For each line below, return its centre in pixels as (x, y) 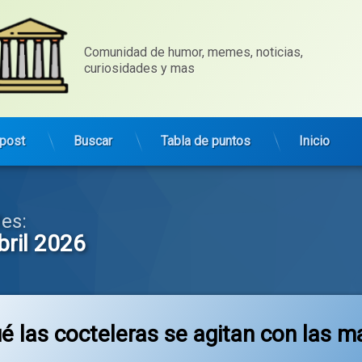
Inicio (314, 141)
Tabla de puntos (206, 141)
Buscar (93, 141)
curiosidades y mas (139, 68)
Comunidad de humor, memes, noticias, (195, 52)
